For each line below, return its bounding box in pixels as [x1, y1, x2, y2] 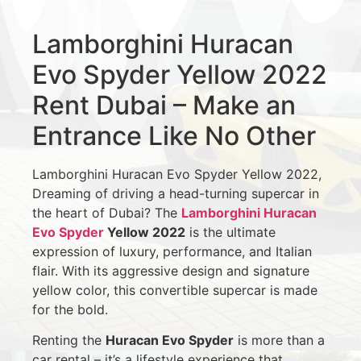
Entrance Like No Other [32, 119, 316, 151]
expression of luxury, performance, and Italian [32, 243, 312, 259]
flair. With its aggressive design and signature [32, 262, 309, 279]
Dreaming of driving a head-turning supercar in [32, 185, 319, 201]
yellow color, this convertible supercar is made [32, 281, 317, 298]
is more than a [234, 332, 325, 349]
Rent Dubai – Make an [32, 89, 296, 121]
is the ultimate [185, 223, 276, 240]
